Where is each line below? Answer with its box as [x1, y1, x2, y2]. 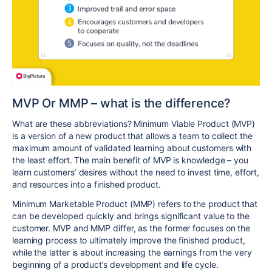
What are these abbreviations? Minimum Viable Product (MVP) [12, 118, 256, 129]
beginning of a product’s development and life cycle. [12, 259, 219, 270]
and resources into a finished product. [12, 179, 161, 190]
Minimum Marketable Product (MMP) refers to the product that [12, 199, 258, 209]
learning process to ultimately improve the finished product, [12, 235, 245, 246]
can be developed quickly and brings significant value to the [12, 211, 250, 222]
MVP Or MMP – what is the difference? [12, 96, 234, 111]
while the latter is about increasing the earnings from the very [12, 247, 252, 258]
